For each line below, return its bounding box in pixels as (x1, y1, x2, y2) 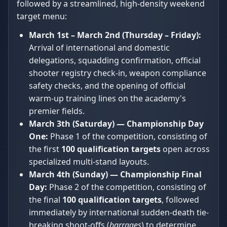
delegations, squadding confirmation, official (29, 55, 201, 66)
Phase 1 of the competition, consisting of (48, 131, 207, 142)
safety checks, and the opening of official (29, 80, 185, 91)
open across (161, 143, 210, 155)
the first (29, 143, 61, 155)
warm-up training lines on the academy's (29, 93, 186, 104)
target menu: (17, 11, 67, 22)
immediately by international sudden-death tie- (29, 207, 209, 218)
